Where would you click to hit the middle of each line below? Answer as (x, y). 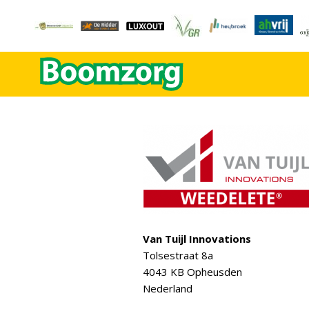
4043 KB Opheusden (192, 272)
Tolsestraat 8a (178, 255)
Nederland (168, 288)
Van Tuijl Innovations (197, 239)
